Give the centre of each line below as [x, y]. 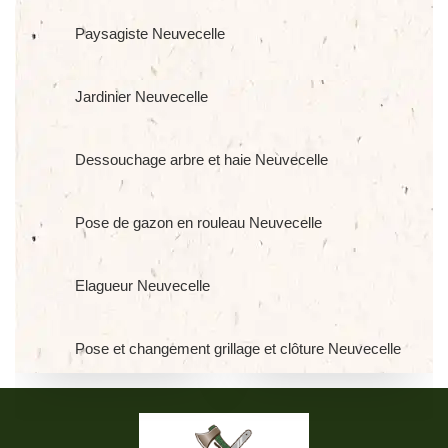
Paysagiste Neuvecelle [150, 33]
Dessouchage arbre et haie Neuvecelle [201, 159]
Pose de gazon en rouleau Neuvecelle [198, 222]
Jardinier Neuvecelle [141, 96]
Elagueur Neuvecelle [142, 285]
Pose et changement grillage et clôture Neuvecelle [238, 348]
